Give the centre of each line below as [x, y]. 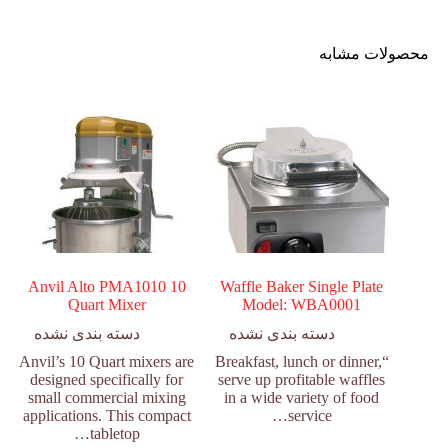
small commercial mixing [106, 397]
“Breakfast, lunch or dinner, [298, 361]
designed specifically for [106, 379]
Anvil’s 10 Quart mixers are [106, 361]
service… [309, 415]
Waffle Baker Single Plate [302, 286]
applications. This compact [106, 415]
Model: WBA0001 [302, 304]
